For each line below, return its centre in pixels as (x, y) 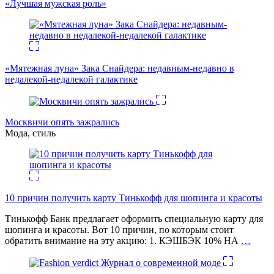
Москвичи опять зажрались (62, 122)
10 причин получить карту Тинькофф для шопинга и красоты (134, 198)
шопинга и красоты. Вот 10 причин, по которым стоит (119, 230)
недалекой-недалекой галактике (71, 80)
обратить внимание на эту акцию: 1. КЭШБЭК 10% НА (123, 241)
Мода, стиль (30, 133)
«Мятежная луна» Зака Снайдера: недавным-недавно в (120, 68)
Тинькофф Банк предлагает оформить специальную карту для (134, 219)
